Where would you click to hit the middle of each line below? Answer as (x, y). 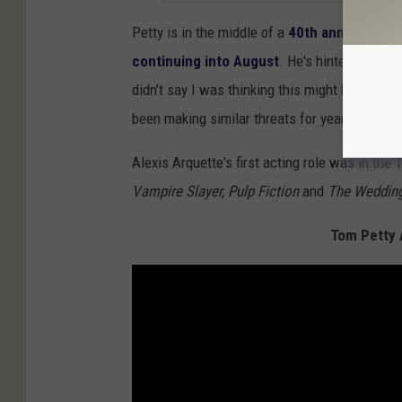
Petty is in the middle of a (210, 32)
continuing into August (205, 61)
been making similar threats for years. (245, 118)
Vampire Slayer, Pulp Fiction (215, 191)
